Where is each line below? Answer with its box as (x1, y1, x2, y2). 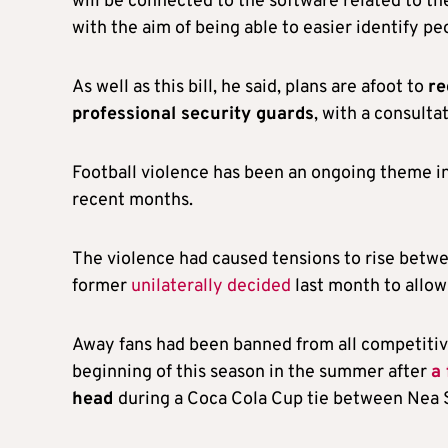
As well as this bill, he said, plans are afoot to (72, 75, 428, 99)
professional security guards (72, 102, 314, 126)
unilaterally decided (131, 274, 291, 298)
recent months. (72, 188, 193, 212)
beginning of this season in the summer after (72, 360, 431, 384)
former (72, 274, 131, 298)
